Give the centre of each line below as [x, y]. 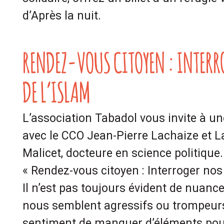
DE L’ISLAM [56, 90]
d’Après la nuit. [62, 16]
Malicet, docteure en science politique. [123, 153]
